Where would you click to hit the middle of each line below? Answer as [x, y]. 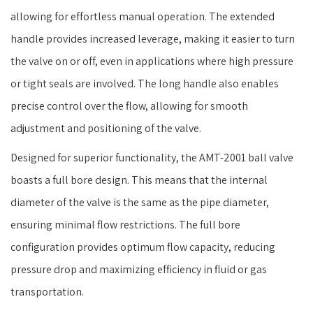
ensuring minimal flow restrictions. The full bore [125, 224]
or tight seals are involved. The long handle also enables [145, 83]
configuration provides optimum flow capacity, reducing [143, 247]
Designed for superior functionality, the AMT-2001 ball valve [152, 157]
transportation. [47, 291]
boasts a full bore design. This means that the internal [139, 180]
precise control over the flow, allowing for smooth [129, 105]
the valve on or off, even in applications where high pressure [152, 61]
